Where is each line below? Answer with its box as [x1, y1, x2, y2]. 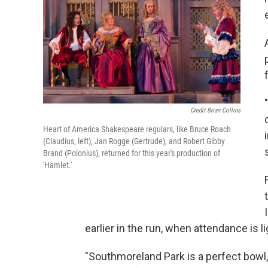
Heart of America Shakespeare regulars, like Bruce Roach [43, 124, 231, 135]
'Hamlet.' [43, 160, 72, 170]
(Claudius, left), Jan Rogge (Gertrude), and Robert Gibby [43, 136, 225, 147]
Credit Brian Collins [190, 106, 240, 115]
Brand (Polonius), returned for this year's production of [43, 148, 220, 159]
